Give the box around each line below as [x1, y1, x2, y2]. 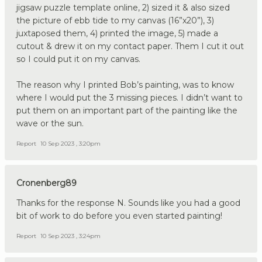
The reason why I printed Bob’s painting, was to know [16, 80, 234, 91]
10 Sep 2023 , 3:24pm [40, 232, 101, 240]
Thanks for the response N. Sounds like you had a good [16, 198, 240, 209]
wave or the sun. [16, 118, 84, 129]
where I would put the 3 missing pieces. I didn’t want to [16, 92, 243, 104]
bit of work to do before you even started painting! [16, 211, 222, 222]
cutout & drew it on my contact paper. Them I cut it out [16, 41, 244, 52]
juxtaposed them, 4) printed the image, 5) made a [16, 28, 218, 39]
